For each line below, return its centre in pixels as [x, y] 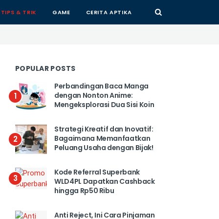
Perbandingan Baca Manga [101, 86]
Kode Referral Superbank [97, 172]
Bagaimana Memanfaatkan [102, 138]
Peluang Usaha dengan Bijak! [104, 148]
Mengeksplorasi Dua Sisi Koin [104, 105]
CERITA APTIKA [109, 12]
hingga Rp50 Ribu [84, 191]
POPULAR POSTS [45, 68]
